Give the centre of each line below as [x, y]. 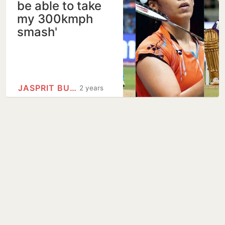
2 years [91, 88]
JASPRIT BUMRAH [73, 88]
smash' [37, 32]
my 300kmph [55, 19]
